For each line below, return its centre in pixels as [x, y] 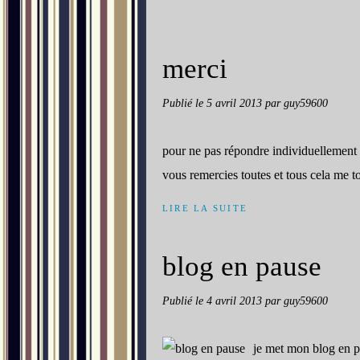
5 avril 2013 [236, 103]
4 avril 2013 [236, 301]
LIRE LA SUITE [205, 208]
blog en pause [242, 266]
